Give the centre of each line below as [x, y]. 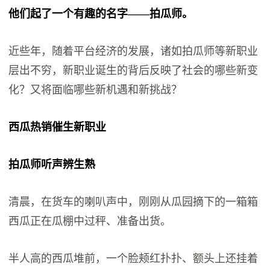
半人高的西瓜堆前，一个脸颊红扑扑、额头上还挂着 [133, 259]
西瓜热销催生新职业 [58, 127]
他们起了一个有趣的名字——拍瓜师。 [101, 14]
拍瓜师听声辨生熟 [52, 165]
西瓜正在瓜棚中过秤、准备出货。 [90, 221]
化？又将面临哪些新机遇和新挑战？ [96, 90]
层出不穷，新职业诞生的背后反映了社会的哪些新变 [133, 71]
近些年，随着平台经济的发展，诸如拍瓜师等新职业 [133, 52]
